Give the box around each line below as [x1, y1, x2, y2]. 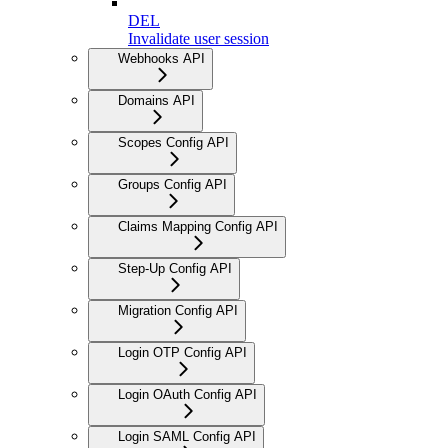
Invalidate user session [128, 29, 269, 47]
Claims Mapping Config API [118, 218, 278, 234]
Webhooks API [118, 50, 205, 66]
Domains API [118, 92, 195, 108]
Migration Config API [118, 302, 238, 318]
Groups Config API [118, 176, 227, 192]
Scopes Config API [118, 134, 229, 150]
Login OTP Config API [118, 344, 247, 360]
